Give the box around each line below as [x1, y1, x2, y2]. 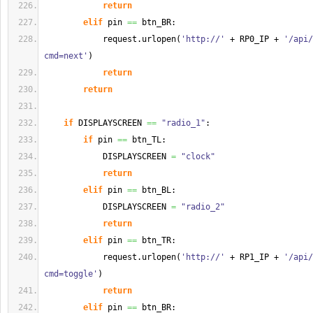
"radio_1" [161, 118, 205, 128]
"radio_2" [181, 202, 225, 212]
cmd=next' [44, 51, 88, 61]
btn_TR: [137, 235, 176, 245]
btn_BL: [137, 185, 176, 195]
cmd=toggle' [44, 269, 98, 279]
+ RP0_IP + [225, 34, 284, 44]
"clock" [181, 152, 215, 161]
